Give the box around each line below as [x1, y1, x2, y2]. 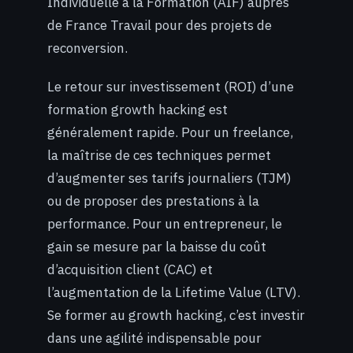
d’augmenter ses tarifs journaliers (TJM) [47, 169, 292, 187]
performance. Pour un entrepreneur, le [47, 214, 282, 232]
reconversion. [47, 39, 128, 58]
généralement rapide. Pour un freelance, [47, 123, 293, 141]
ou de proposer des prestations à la [47, 191, 259, 210]
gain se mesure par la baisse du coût [47, 237, 266, 255]
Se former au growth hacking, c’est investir [47, 306, 305, 324]
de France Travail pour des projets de [47, 17, 272, 35]
